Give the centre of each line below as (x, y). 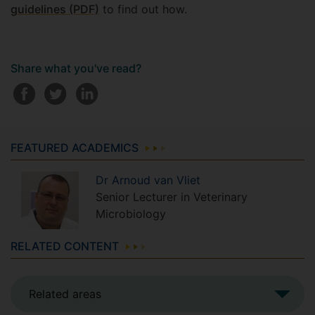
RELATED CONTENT (65, 246)
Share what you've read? (76, 69)
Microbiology (131, 214)
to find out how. (143, 9)
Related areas (65, 294)
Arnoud (133, 180)
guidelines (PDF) (55, 9)
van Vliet (177, 180)
